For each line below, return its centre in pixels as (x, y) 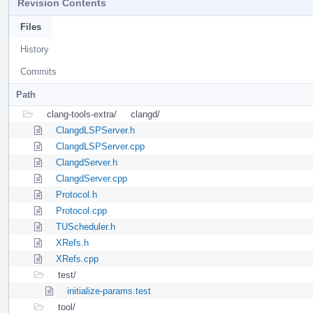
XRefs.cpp (77, 259)
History (35, 50)
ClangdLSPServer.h (95, 131)
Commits (38, 72)
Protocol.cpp (81, 211)
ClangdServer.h (87, 163)
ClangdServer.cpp (92, 179)
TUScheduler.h (86, 227)
